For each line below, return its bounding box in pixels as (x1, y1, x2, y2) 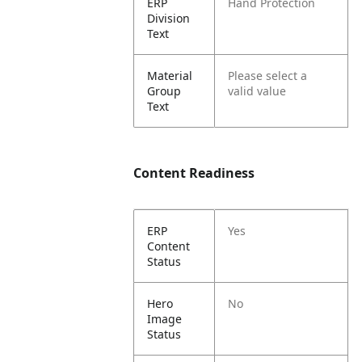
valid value (228, 83, 287, 99)
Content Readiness (133, 164, 255, 182)
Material (147, 68, 193, 83)
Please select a (228, 68, 308, 83)
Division (147, 11, 191, 26)
